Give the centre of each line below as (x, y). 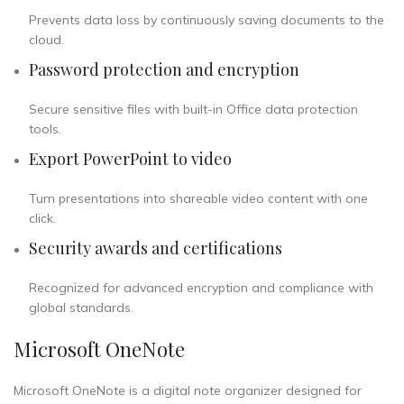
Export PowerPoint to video (130, 159)
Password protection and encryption (164, 69)
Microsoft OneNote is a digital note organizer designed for (188, 390)
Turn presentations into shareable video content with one (198, 198)
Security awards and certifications (156, 248)
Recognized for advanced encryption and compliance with (201, 288)
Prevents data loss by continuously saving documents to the (207, 20)
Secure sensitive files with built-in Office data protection (193, 109)
